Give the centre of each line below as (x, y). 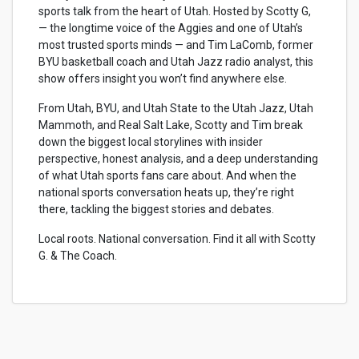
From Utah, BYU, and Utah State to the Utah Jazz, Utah (176, 108)
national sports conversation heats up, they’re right (166, 192)
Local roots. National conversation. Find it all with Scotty (177, 238)
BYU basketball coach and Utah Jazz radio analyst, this (176, 61)
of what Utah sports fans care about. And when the (167, 175)
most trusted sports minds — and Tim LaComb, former (176, 44)
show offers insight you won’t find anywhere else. (163, 78)
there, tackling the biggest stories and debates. (156, 209)
